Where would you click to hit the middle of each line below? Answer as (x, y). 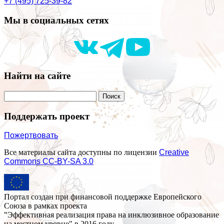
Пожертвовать (31, 135)
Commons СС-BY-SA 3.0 (49, 161)
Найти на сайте (37, 76)
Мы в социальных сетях (56, 20)
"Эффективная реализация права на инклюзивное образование (111, 215)
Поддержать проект (47, 116)
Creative (174, 152)
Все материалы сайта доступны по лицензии (81, 152)
